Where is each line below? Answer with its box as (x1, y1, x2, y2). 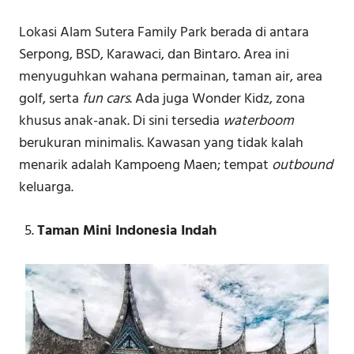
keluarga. (19, 175, 73, 199)
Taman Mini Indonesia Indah (36, 219, 217, 243)
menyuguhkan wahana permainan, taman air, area (19, 65, 322, 88)
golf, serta (19, 87, 82, 111)
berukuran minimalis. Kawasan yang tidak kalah (19, 131, 303, 155)
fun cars (82, 87, 130, 111)
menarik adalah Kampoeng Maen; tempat (19, 153, 272, 177)
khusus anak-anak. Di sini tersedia (19, 109, 223, 133)
